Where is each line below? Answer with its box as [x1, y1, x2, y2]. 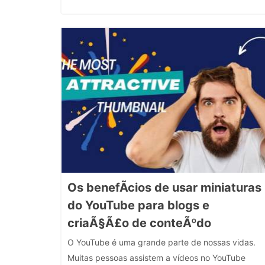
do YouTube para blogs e [67, 198, 209, 212]
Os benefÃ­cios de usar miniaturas [67, 180, 261, 195]
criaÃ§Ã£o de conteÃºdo [67, 216, 211, 230]
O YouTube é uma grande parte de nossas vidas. [67, 237, 256, 247]
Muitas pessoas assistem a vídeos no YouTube [67, 253, 245, 263]
